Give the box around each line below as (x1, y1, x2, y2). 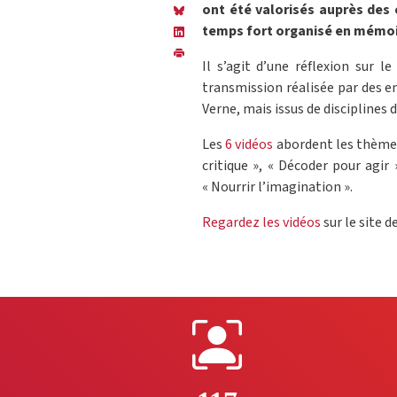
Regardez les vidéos (202, 213, 321, 233)
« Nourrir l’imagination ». (202, 177, 353, 198)
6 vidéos (225, 135, 274, 155)
